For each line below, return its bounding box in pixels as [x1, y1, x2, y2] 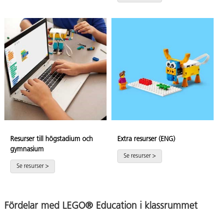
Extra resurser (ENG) [117, 136, 175, 144]
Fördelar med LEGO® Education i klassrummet [4, 201, 198, 212]
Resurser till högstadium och [10, 136, 93, 144]
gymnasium [10, 146, 44, 154]
